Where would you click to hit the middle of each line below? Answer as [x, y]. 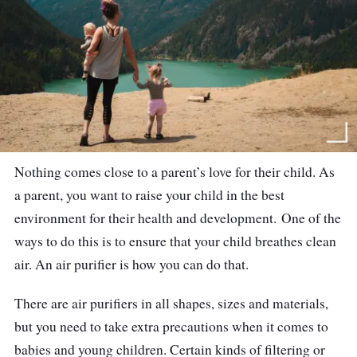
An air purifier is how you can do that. [144, 265]
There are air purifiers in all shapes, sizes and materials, [171, 304]
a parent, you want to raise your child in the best [149, 195]
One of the [311, 218]
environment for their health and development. [148, 218]
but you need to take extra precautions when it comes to [171, 327]
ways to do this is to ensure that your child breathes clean [175, 241]
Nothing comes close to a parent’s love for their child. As [175, 172]
